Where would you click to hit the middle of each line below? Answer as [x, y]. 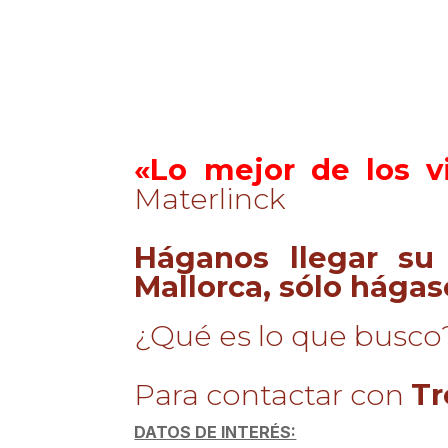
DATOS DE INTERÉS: [215, 432]
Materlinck [210, 199]
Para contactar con [273, 395]
